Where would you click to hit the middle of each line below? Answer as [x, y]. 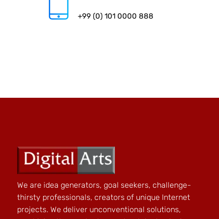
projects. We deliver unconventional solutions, [99, 209]
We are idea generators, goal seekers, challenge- [104, 185]
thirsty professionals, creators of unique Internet [104, 197]
